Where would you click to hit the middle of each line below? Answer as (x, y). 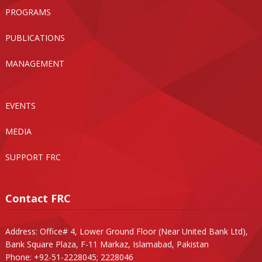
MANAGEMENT (35, 63)
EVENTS (20, 105)
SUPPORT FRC (33, 157)
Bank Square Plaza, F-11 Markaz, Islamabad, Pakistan (107, 244)
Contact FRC (38, 198)
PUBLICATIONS (35, 37)
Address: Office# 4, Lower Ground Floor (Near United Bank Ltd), (126, 231)
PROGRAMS (28, 12)
